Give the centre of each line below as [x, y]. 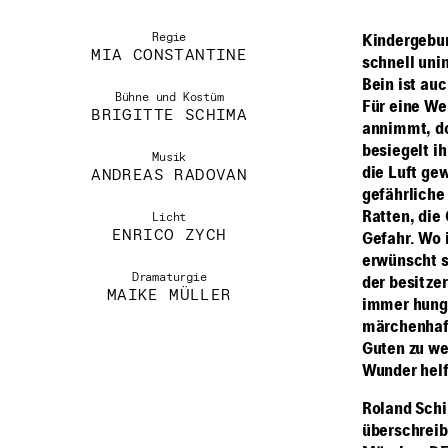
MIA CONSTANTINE [169, 56]
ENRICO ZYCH [169, 236]
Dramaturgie [169, 278]
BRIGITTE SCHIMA [169, 116]
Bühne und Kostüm [169, 98]
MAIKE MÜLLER [169, 296]
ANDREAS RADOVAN [169, 176]
